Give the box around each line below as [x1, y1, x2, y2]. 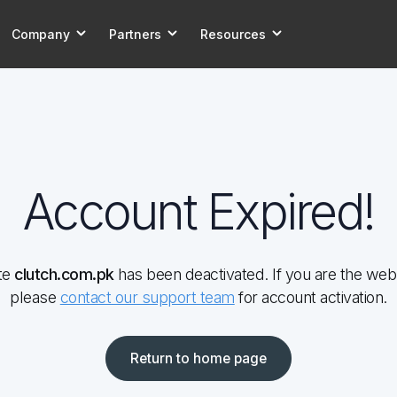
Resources [199, 26, 266, 42]
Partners [108, 26, 161, 42]
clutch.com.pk [14, 264, 114, 284]
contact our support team [59, 287, 235, 307]
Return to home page [130, 349, 267, 367]
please [10, 287, 60, 307]
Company [11, 26, 70, 42]
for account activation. [234, 287, 387, 307]
